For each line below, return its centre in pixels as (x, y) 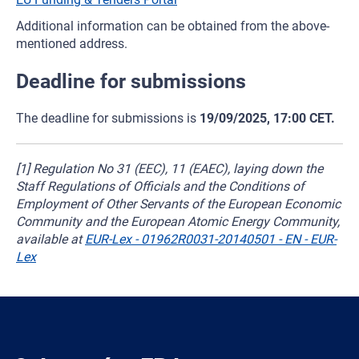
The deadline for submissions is (108, 118)
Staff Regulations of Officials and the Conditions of (160, 186)
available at (50, 239)
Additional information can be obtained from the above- (173, 26)
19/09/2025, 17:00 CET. (267, 118)
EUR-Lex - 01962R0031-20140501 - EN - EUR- (211, 239)
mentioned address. (72, 44)
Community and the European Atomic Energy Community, (178, 222)
